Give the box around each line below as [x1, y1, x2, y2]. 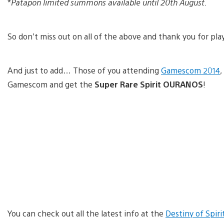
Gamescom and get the [7, 79, 92, 90]
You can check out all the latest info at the [7, 208, 165, 219]
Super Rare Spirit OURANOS [92, 79, 203, 90]
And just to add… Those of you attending [7, 65, 161, 76]
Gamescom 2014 [161, 65, 220, 76]
